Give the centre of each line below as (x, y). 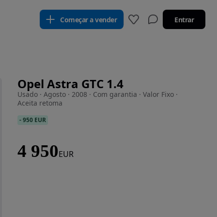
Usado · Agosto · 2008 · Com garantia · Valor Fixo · (98, 94)
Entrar (184, 19)
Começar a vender (88, 19)
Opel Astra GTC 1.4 (70, 84)
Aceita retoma (40, 103)
